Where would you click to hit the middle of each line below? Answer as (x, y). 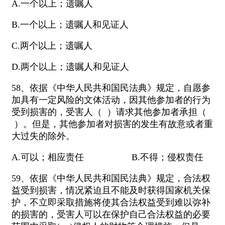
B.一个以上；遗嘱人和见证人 (70, 25)
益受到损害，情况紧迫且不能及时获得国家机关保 (111, 191)
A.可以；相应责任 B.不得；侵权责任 (107, 157)
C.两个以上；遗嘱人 (52, 46)
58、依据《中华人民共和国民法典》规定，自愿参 (111, 88)
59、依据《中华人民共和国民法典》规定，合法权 (111, 179)
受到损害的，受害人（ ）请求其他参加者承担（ (109, 112)
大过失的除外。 (43, 136)
